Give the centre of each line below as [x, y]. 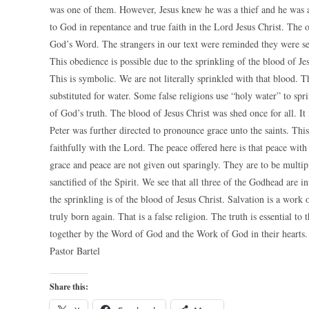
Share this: [69, 287]
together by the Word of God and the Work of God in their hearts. [179, 233]
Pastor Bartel [75, 251]
